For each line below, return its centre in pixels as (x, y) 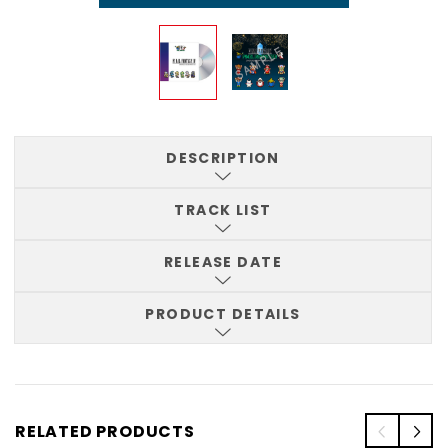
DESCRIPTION (223, 158)
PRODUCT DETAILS (223, 314)
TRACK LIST (223, 210)
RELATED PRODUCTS (105, 432)
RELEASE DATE (223, 262)
